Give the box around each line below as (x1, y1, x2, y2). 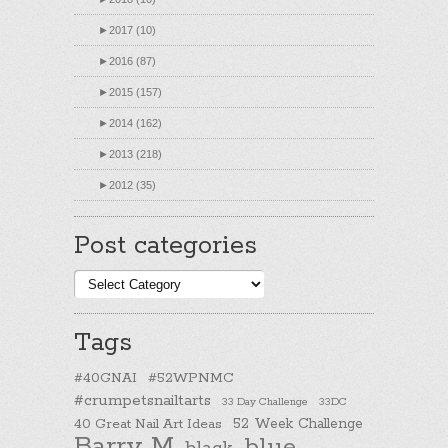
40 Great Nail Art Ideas (74, 415, 222, 434)
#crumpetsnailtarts (74, 391, 211, 411)
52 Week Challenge (233, 415, 363, 434)
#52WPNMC (148, 369, 234, 388)
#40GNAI (74, 369, 137, 388)
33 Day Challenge (222, 395, 308, 410)
